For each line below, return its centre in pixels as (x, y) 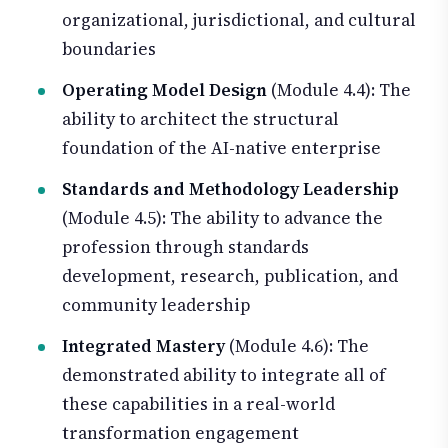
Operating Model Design (164, 90)
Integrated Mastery (143, 345)
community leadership (156, 304)
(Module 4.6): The (297, 345)
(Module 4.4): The (339, 90)
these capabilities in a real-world (198, 403)
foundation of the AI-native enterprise (221, 148)
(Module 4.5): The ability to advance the (222, 217)
